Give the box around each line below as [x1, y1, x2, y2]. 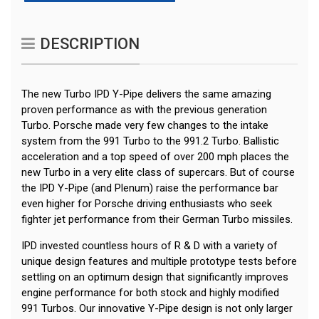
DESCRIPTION [40, 35, 140, 53]
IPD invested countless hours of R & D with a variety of [21, 239, 278, 253]
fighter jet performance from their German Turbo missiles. [21, 213, 293, 226]
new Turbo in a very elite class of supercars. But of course [21, 166, 295, 179]
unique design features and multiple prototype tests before [21, 255, 297, 268]
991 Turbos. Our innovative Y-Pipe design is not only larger [21, 302, 293, 315]
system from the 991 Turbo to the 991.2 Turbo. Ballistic [21, 135, 279, 148]
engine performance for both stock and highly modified [21, 286, 279, 300]
